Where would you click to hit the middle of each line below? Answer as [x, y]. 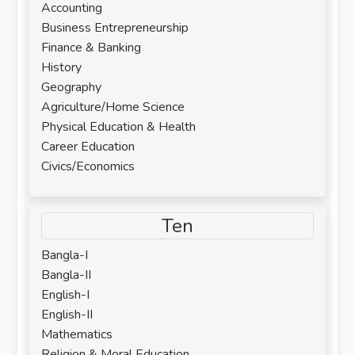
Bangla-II [67, 275]
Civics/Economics [88, 166]
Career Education [88, 147]
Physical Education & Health [119, 127]
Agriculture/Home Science [113, 107]
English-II [67, 315]
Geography [72, 87]
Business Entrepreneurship [115, 28]
